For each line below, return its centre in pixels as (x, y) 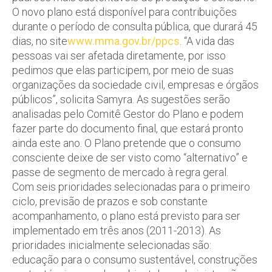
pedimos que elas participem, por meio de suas (123, 70)
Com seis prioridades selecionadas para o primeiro (131, 186)
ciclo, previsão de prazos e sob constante (110, 201)
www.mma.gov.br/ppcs (124, 41)
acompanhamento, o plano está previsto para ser (126, 216)
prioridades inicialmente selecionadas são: (112, 245)
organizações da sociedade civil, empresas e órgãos (135, 84)
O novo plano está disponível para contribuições (124, 12)
